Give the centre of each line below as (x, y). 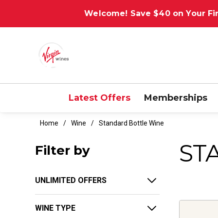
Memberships (175, 98)
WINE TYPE (55, 208)
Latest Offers (99, 98)
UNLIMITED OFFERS (71, 180)
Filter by (63, 150)
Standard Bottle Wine (131, 123)
